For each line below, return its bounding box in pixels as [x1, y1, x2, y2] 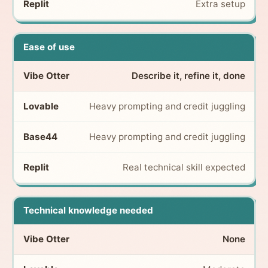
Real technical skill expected [122, 162, 245, 173]
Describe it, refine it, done [131, 70, 245, 82]
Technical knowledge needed [23, 205, 153, 217]
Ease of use [23, 41, 75, 53]
